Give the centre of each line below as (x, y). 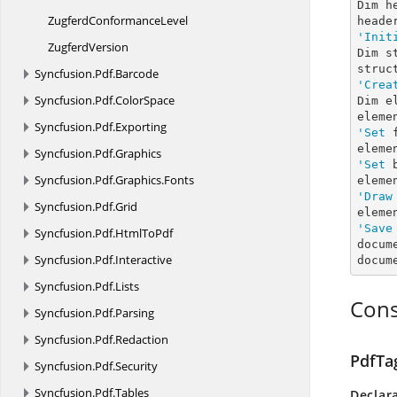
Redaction (142, 339)
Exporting (141, 127)
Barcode (137, 74)
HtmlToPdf (144, 233)
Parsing (135, 313)
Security (136, 366)
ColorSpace (145, 100)
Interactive (144, 260)
